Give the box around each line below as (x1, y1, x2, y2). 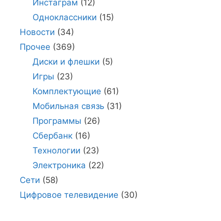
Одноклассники (32, 12, 97, 22)
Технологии (32, 145, 80, 155)
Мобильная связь (32, 101, 104, 111)
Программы (32, 115, 81, 126)
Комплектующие (32, 86, 101, 96)
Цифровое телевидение (20, 189, 118, 200)
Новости (20, 27, 55, 37)
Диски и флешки (32, 56, 100, 67)
